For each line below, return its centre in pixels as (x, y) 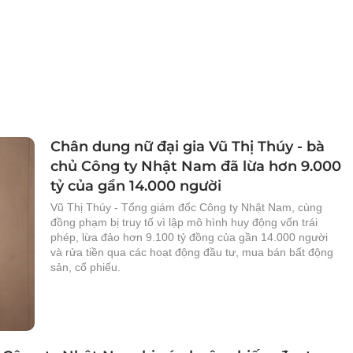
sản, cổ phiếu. (85, 267)
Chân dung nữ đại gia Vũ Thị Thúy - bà (188, 147)
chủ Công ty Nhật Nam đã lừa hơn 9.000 (196, 166)
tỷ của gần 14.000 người (136, 186)
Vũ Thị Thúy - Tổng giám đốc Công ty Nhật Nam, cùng (186, 207)
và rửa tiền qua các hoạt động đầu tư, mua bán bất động (192, 252)
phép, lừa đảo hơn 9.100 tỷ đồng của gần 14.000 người (189, 237)
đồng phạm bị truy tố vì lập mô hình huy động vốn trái (184, 222)
